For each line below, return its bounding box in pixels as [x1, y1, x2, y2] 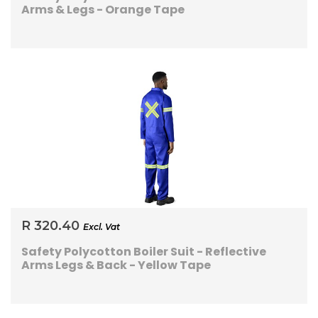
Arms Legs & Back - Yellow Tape [21, 257, 211, 274]
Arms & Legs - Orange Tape [21, 1, 185, 18]
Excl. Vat [83, 221, 120, 233]
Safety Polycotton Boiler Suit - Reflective [21, 243, 266, 261]
